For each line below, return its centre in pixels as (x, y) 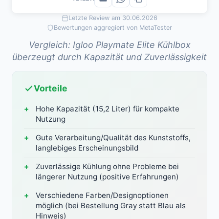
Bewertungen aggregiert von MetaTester (113, 28)
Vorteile (51, 88)
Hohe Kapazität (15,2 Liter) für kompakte (108, 109)
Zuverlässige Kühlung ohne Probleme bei (107, 167)
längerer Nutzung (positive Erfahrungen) (107, 177)
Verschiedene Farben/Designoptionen (102, 196)
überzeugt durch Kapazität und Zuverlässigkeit (109, 57)
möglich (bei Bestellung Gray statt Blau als (111, 206)
